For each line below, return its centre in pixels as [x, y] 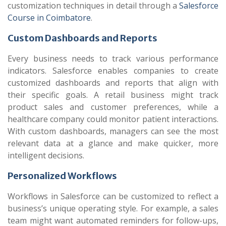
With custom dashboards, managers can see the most [113, 131]
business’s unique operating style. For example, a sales [113, 208]
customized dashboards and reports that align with [113, 83]
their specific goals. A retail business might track [113, 95]
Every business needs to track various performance [113, 59]
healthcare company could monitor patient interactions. [113, 119]
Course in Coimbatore [49, 18]
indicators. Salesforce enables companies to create [113, 71]
